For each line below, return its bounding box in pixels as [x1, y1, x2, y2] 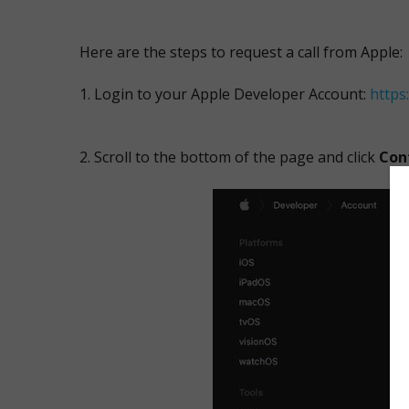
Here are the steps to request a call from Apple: [79, 42, 403, 62]
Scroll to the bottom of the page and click [94, 147, 379, 167]
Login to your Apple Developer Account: [94, 84, 370, 104]
